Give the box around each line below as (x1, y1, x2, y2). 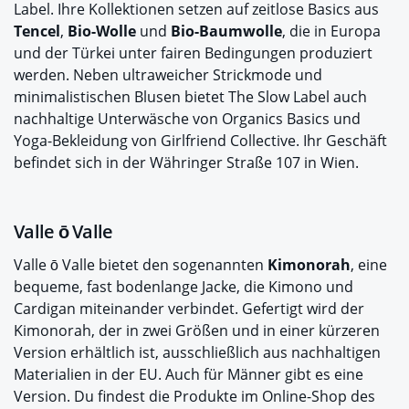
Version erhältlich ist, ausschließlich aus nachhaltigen (14, 341, 381, 362)
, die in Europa (282, 20, 381, 41)
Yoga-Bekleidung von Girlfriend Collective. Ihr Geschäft (14, 130, 387, 151)
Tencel (14, 20, 60, 41)
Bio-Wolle (68, 20, 136, 41)
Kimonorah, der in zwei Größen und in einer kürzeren (14, 320, 380, 341)
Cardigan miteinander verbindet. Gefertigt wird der (14, 298, 364, 319)
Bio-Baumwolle (171, 20, 282, 41)
